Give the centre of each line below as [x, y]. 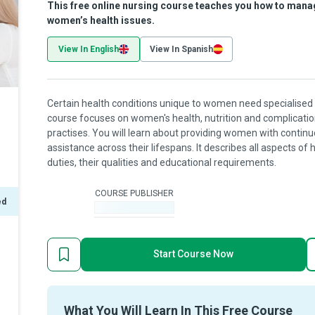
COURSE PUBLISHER [134, 193]
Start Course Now [193, 254]
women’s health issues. [101, 20]
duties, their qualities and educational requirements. [162, 162]
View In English [89, 49]
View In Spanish [181, 49]
